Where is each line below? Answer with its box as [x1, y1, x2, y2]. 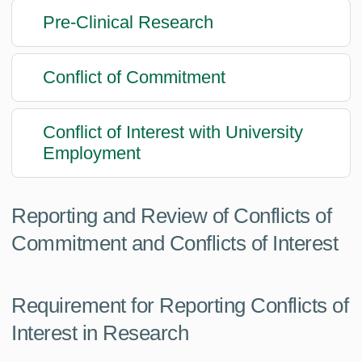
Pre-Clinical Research [43, 12, 213, 33]
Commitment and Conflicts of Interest [11, 230, 338, 255]
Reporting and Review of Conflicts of [11, 203, 331, 228]
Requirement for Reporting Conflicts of [11, 293, 348, 318]
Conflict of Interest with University [43, 122, 303, 143]
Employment [43, 143, 141, 164]
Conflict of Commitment [43, 67, 225, 88]
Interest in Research [11, 320, 188, 345]
